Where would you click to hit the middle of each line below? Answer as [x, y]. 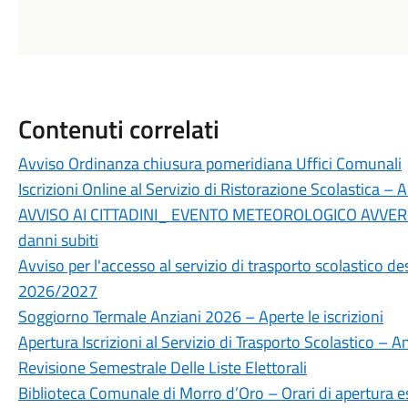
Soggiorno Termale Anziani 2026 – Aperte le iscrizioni [200, 316]
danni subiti [58, 240]
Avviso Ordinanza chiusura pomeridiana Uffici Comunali [209, 163]
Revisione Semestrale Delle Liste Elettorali [162, 367]
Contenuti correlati [118, 128]
